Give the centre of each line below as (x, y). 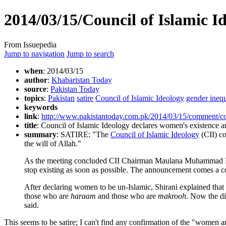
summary (40, 134)
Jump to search (90, 53)
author (36, 80)
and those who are (127, 196)
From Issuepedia (30, 44)
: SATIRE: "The (83, 134)
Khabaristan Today (82, 80)
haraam (83, 196)
